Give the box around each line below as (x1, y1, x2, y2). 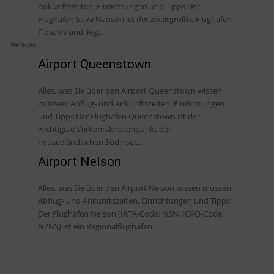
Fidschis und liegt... (38, 26, 106, 37)
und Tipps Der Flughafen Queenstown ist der (38, 110, 76, 122)
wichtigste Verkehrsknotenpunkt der (38, 123, 171, 135)
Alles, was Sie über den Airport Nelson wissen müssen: (38, 182, 233, 193)
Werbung (10, 40, 36, 48)
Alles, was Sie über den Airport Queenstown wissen (38, 84, 222, 96)
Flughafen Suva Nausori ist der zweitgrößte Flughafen (38, 13, 232, 24)
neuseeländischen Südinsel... (38, 136, 141, 147)
